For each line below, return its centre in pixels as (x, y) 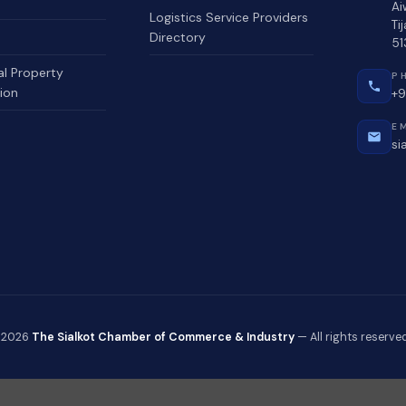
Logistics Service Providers (229, 17)
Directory (178, 37)
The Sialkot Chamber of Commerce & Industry (163, 337)
